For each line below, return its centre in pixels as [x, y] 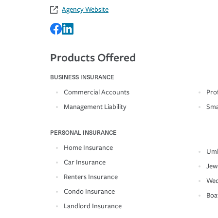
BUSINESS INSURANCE [82, 77]
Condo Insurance [89, 191]
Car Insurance [85, 162]
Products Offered [93, 57]
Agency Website [85, 9]
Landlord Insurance [93, 206]
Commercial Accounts [97, 92]
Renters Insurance [91, 177]
